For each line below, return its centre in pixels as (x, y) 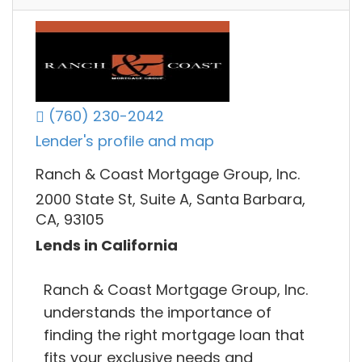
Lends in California (107, 245)
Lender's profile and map (125, 141)
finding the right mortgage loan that (174, 335)
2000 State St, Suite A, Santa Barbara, (170, 200)
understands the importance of (158, 312)
